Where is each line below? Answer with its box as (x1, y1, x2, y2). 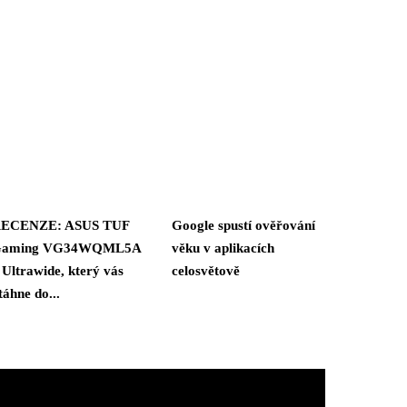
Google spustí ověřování (172, 217, 315, 233)
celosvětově (172, 263, 240, 278)
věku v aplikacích (172, 240, 274, 255)
